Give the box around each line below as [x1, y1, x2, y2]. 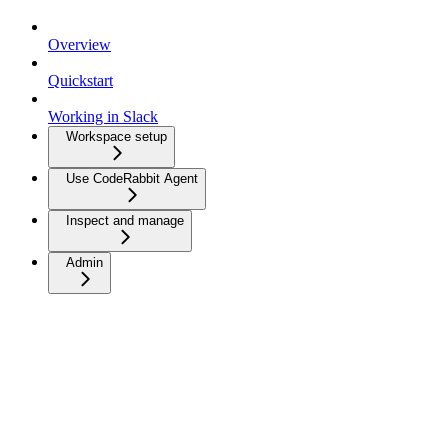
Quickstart [48, 71, 113, 89]
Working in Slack [48, 107, 158, 125]
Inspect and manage [66, 212, 184, 228]
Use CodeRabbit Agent [66, 170, 198, 186]
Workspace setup [66, 128, 167, 144]
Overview [48, 35, 111, 53]
